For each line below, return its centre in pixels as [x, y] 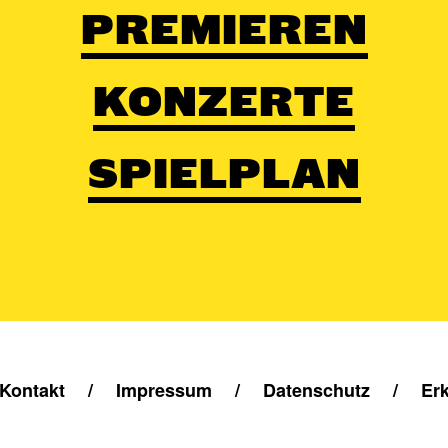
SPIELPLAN [224, 173]
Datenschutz [316, 390]
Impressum [163, 390]
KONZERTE [224, 101]
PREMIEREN [224, 29]
